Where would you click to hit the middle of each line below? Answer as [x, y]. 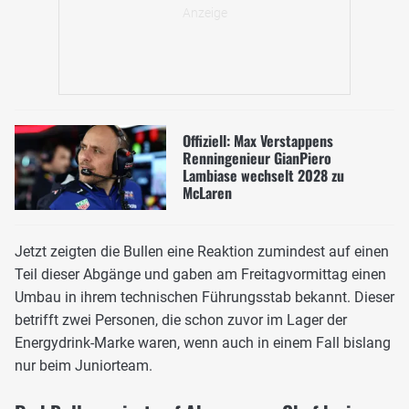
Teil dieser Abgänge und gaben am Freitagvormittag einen [200, 275]
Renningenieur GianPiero [257, 158]
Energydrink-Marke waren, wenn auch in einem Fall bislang [203, 343]
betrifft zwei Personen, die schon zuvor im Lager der [181, 320]
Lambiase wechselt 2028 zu [263, 176]
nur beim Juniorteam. [84, 366]
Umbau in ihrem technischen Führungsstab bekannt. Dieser [204, 298]
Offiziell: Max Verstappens [257, 141]
